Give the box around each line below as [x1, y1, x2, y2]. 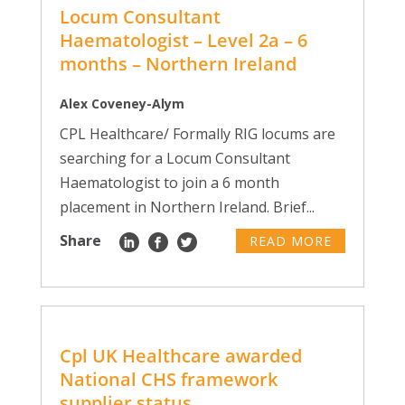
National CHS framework [59, 367, 278, 391]
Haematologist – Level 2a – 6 [59, 28, 307, 52]
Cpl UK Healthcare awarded [59, 344, 302, 368]
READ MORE [250, 232, 333, 250]
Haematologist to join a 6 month [59, 173, 279, 193]
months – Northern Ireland [59, 52, 297, 76]
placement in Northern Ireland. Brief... [59, 197, 315, 217]
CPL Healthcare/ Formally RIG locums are [59, 124, 335, 144]
